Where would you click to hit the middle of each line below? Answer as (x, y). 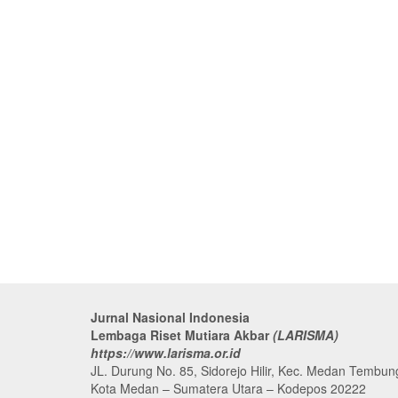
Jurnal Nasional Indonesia (170, 317)
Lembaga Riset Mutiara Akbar (182, 335)
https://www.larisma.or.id (166, 353)
